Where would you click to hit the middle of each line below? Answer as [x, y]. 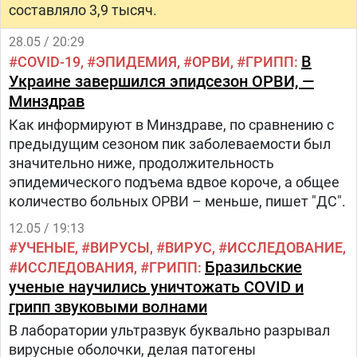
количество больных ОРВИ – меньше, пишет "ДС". [177, 201]
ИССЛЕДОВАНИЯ [76, 267]
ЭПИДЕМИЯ [136, 62]
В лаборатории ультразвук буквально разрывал [169, 330]
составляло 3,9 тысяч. [83, 10]
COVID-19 [49, 62]
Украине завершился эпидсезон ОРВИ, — [161, 81]
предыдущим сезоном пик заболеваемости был [170, 144]
